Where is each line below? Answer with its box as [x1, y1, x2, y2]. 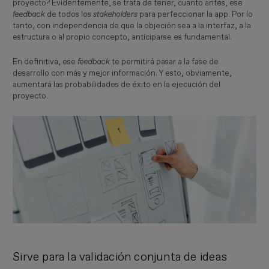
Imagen [13, 116, 43, 127]
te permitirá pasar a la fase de [110, 57, 219, 67]
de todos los [45, 9, 94, 19]
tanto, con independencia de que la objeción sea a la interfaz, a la [13, 20, 252, 31]
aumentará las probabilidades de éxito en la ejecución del [13, 80, 221, 90]
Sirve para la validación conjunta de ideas [13, 250, 227, 265]
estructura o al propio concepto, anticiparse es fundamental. [13, 32, 232, 42]
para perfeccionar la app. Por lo [138, 9, 253, 19]
